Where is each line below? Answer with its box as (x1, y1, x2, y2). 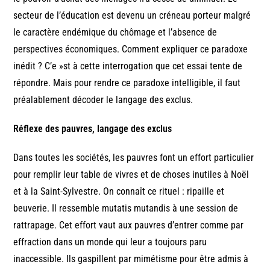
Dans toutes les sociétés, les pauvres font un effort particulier (13, 151, 254, 163)
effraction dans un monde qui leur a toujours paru (13, 236, 207, 248)
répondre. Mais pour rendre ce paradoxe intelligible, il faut (13, 77, 241, 89)
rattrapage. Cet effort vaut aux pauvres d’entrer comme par (13, 219, 244, 231)
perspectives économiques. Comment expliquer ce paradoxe (13, 43, 248, 55)
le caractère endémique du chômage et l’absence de (13, 26, 218, 38)
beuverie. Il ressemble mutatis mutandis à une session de (13, 202, 239, 214)
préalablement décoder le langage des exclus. (13, 93, 193, 105)
